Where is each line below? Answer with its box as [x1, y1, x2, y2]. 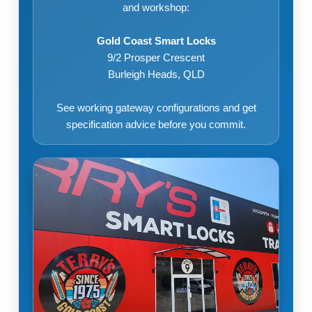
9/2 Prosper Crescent [107, 51, 205, 63]
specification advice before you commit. [66, 118, 246, 130]
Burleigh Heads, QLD [107, 68, 205, 80]
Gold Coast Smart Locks [96, 34, 216, 47]
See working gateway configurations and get [56, 101, 256, 114]
